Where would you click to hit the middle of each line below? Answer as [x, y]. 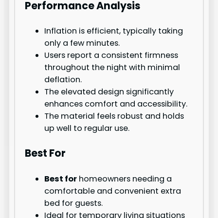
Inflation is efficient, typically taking [114, 31]
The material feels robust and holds [114, 116]
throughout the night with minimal [112, 67]
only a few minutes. [82, 43]
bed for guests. [74, 203]
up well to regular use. [87, 128]
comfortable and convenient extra [113, 191]
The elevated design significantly [109, 91]
